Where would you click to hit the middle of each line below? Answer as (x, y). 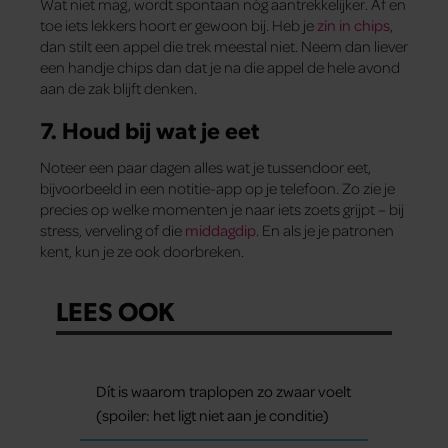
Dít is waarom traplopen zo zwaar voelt (223, 391)
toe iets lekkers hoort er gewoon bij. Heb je (178, 24)
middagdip (220, 230)
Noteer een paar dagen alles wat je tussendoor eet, (205, 167)
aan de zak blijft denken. (118, 87)
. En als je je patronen (325, 230)
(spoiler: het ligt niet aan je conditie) (212, 415)
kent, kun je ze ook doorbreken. (142, 251)
